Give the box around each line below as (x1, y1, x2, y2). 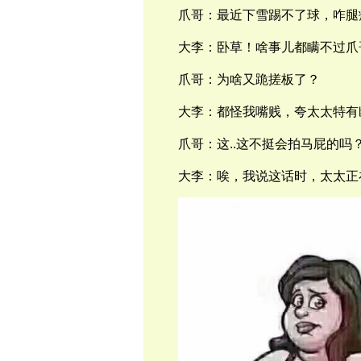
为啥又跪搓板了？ (216, 73, 320, 86)
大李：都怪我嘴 (177, 105, 268, 118)
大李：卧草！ (177, 40, 255, 54)
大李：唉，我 (177, 169, 255, 183)
